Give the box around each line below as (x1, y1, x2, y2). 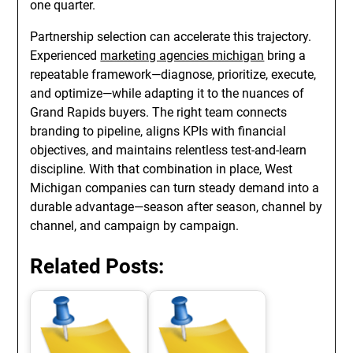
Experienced (30, 48, 101, 63)
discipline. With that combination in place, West (30, 162, 293, 176)
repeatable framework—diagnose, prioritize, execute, (30, 67, 317, 82)
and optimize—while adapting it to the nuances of (30, 86, 305, 101)
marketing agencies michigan (100, 48, 265, 63)
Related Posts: (30, 255, 165, 278)
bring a (264, 48, 307, 63)
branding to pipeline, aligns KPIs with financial (30, 124, 287, 139)
